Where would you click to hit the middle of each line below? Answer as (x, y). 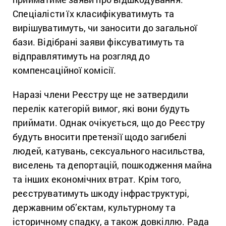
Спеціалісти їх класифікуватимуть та (94, 13)
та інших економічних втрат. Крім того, (97, 179)
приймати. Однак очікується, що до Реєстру (109, 122)
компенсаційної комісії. (65, 70)
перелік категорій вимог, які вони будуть (101, 108)
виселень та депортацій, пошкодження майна (112, 165)
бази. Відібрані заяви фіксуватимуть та (99, 42)
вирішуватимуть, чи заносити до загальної (105, 27)
